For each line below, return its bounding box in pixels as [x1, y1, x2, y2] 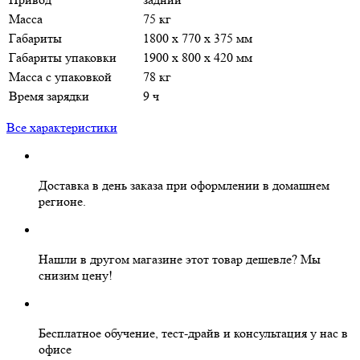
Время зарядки [9, 88, 89, 104]
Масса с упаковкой [9, 68, 112, 84]
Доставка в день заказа [39, 177, 163, 193]
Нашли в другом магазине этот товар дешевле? [39, 251, 301, 267]
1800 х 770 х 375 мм [143, 30, 252, 46]
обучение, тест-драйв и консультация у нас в [101, 325, 348, 341]
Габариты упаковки [9, 49, 117, 65]
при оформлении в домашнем [163, 177, 329, 193]
